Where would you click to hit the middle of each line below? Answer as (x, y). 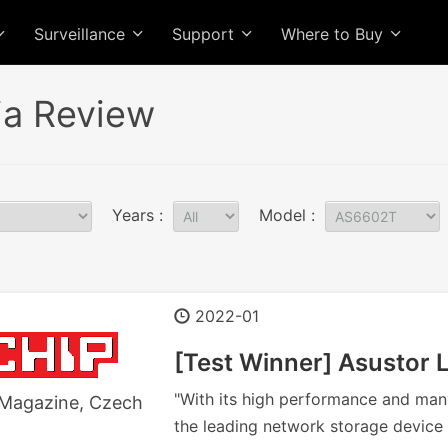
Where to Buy (334, 34)
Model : (289, 215)
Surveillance (82, 34)
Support (205, 34)
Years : (140, 215)
